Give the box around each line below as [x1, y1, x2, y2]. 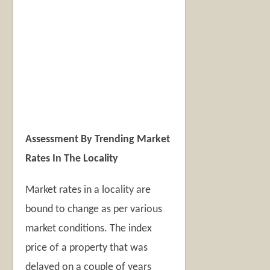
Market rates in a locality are [25, 184, 151, 196]
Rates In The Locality [25, 153, 119, 165]
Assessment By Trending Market [25, 134, 171, 146]
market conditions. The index [25, 223, 152, 235]
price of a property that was [25, 242, 148, 254]
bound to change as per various [25, 204, 163, 216]
